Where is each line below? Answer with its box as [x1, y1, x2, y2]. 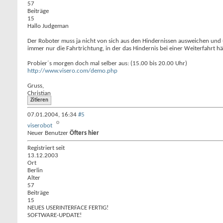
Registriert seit [27, 145, 65, 151]
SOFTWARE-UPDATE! [27, 212, 82, 219]
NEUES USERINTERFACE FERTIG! [27, 205, 109, 211]
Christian [27, 90, 51, 97]
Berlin [27, 167, 43, 174]
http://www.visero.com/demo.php [27, 68, 117, 74]
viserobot [27, 122, 52, 129]
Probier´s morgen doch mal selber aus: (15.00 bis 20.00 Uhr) [27, 60, 187, 67]
